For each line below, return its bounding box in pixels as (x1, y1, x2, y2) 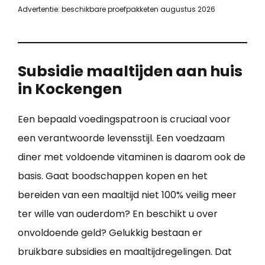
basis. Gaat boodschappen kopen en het (18, 169, 208, 183)
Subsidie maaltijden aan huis (18, 60, 243, 82)
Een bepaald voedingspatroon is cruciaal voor (18, 112, 231, 126)
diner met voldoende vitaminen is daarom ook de (18, 150, 245, 164)
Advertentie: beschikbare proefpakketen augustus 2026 (18, 4, 215, 14)
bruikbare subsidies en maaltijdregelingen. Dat (18, 244, 232, 258)
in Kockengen (18, 78, 122, 99)
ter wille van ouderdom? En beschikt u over (18, 206, 218, 221)
